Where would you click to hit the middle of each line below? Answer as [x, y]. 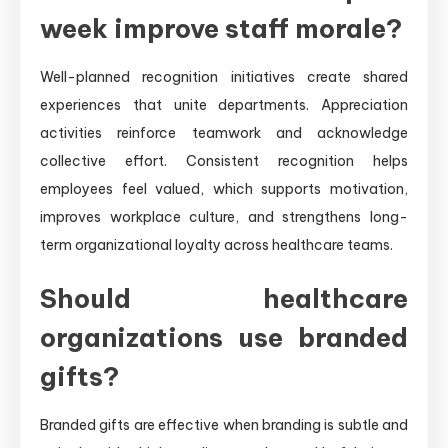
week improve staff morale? [221, 28]
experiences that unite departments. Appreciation [224, 104]
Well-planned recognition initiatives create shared [224, 76]
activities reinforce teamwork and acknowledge [224, 132]
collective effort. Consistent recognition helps [224, 160]
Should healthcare [224, 298]
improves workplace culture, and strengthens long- [224, 216]
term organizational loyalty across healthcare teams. [216, 244]
